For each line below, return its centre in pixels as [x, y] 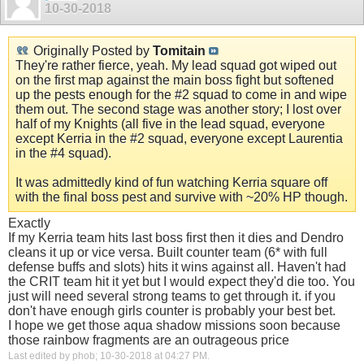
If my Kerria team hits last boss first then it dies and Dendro [176, 237]
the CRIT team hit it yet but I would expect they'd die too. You [182, 281]
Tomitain [179, 50]
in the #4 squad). [63, 153]
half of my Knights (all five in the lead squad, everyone [170, 123]
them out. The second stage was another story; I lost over [178, 109]
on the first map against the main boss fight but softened [175, 80]
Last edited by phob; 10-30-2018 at [87, 355]
